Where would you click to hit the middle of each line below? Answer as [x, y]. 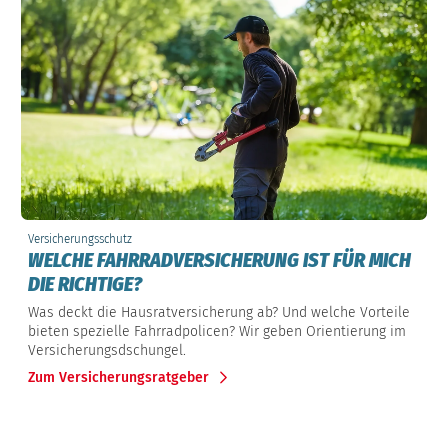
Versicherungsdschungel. [107, 351]
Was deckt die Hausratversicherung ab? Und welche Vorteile [219, 313]
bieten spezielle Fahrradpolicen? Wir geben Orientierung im [217, 332]
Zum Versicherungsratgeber [118, 377]
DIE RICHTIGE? [85, 284]
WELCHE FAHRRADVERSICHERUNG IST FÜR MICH [219, 260]
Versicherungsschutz [80, 238]
